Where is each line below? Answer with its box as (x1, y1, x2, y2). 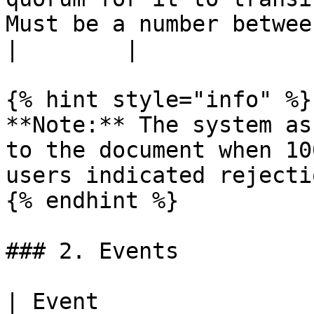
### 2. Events (6, 238, 179, 264)
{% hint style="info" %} (6, 87, 312, 112)
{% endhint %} (6, 188, 179, 213)
